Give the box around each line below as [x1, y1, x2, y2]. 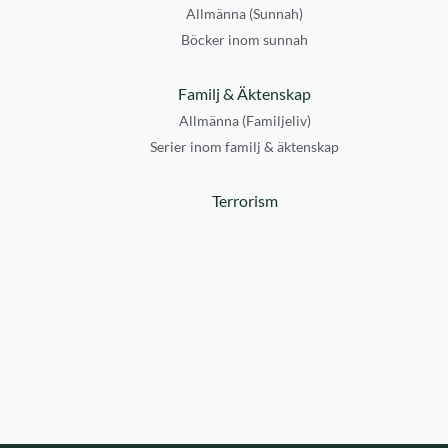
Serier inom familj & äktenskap [150, 138, 339, 155]
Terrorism [211, 191, 278, 210]
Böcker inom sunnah [181, 31, 308, 48]
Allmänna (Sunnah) [186, 5, 303, 22]
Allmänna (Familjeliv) [178, 112, 311, 129]
